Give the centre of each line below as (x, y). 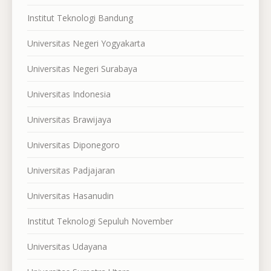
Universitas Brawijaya (69, 119)
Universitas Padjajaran (71, 170)
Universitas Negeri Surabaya (82, 68)
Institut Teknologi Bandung (80, 18)
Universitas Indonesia (69, 94)
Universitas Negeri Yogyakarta (86, 43)
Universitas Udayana (67, 246)
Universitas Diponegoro (73, 145)
